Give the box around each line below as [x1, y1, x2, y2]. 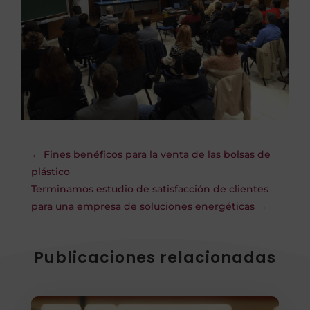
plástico [30, 165, 70, 178]
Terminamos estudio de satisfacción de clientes [30, 182, 268, 195]
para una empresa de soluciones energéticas [30, 199, 255, 212]
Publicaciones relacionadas [33, 246, 276, 268]
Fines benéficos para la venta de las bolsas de [43, 147, 271, 161]
